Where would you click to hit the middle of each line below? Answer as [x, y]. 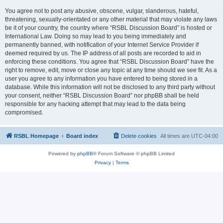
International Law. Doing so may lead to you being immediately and [96, 36]
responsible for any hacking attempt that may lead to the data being [95, 104]
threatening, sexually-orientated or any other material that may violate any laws [111, 19]
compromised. [24, 112]
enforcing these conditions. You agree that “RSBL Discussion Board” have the [110, 62]
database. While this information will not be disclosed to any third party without [110, 87]
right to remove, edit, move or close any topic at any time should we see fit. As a [111, 70]
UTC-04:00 [205, 136]
